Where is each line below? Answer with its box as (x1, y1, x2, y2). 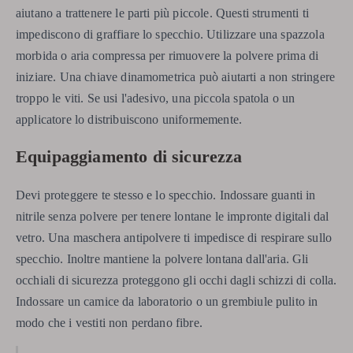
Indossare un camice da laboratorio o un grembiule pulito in (16, 295, 318, 308)
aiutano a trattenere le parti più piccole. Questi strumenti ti (16, 6, 309, 20)
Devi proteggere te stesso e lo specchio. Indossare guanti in (16, 188, 316, 202)
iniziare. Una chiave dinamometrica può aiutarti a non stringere (16, 69, 336, 84)
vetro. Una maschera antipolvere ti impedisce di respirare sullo (16, 231, 333, 244)
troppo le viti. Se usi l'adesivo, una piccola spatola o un (16, 91, 295, 105)
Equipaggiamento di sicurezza (16, 147, 243, 167)
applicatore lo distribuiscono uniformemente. (16, 112, 243, 126)
